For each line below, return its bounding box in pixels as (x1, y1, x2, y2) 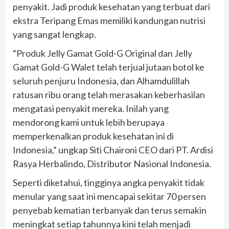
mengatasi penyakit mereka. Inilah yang (13, 103, 169, 114)
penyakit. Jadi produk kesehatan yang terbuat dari (13, 1, 210, 13)
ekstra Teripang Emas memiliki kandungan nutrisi (13, 15, 205, 27)
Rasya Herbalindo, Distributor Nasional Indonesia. (13, 158, 211, 170)
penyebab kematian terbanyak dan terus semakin (13, 204, 207, 216)
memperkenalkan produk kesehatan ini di (13, 130, 174, 142)
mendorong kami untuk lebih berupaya (13, 117, 165, 128)
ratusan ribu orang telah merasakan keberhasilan (13, 89, 205, 101)
